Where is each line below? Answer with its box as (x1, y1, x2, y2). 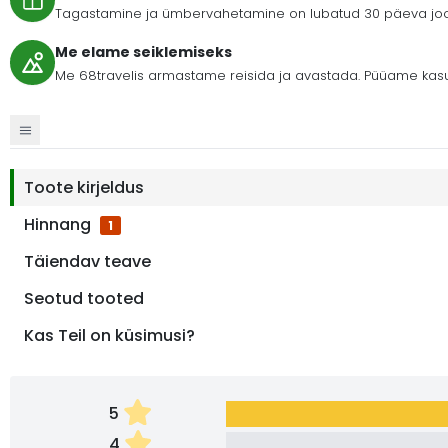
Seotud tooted (24, 286, 144, 310)
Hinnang (24, 212, 95, 236)
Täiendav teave (24, 249, 151, 273)
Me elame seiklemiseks (55, 41, 232, 62)
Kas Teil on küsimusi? (24, 323, 195, 347)
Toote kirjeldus (24, 175, 144, 199)
